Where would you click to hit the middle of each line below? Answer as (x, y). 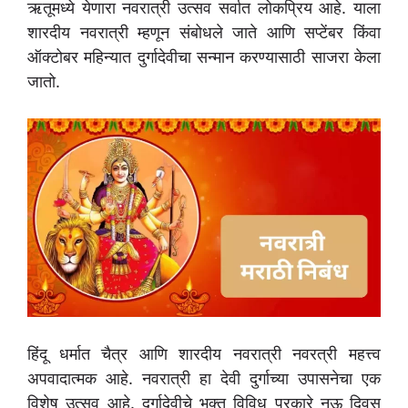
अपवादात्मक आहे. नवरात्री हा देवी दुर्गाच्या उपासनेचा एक (204, 379)
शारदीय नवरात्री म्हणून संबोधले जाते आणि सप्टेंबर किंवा (204, 32)
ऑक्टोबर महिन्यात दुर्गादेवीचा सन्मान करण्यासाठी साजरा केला (204, 57)
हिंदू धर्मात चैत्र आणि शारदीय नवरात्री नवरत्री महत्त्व (204, 354)
